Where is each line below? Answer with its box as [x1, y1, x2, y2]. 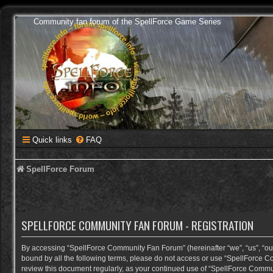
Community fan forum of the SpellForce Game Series [34, 17, 221, 26]
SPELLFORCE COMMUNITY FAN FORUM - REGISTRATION [21, 216, 253, 235]
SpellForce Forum [26, 165, 94, 174]
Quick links [32, 135, 72, 144]
